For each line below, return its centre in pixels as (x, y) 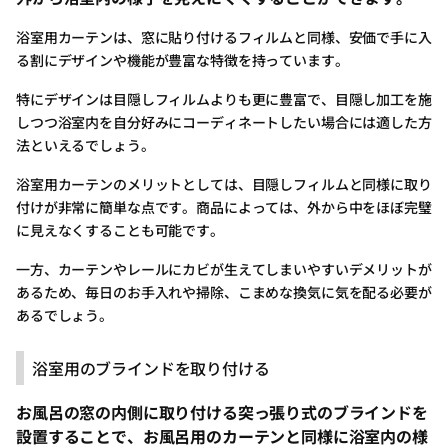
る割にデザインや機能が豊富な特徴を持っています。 (182, 59)
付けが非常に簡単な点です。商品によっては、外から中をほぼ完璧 (224, 206)
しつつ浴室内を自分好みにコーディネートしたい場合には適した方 (224, 121)
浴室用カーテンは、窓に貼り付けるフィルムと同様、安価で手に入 (224, 36)
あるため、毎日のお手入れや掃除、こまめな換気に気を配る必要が (224, 291)
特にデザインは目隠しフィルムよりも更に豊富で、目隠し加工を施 (224, 98)
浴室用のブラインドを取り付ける (151, 367)
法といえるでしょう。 (85, 144)
